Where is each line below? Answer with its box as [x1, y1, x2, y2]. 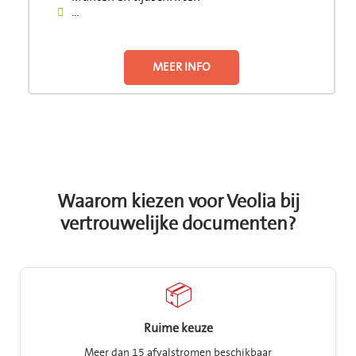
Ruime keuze [143, 319, 213, 338]
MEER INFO [153, 59, 211, 76]
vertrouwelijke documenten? [60, 211, 296, 238]
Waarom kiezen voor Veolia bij [56, 189, 300, 215]
